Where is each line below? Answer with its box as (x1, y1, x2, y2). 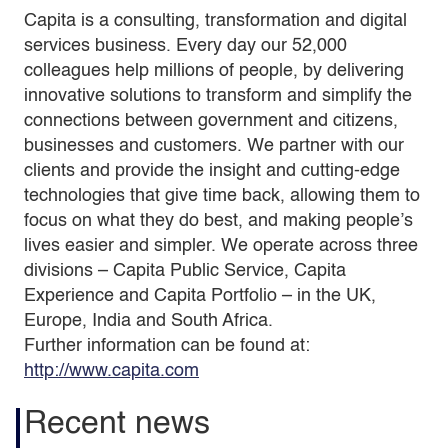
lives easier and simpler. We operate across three (24, 237, 418, 255)
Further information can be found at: (24, 337, 310, 355)
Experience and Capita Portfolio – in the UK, (24, 287, 376, 305)
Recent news (24, 408, 210, 440)
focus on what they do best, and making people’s (24, 212, 413, 230)
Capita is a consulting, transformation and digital (24, 12, 407, 30)
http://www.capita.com (24, 362, 199, 380)
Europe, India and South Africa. (24, 312, 273, 330)
